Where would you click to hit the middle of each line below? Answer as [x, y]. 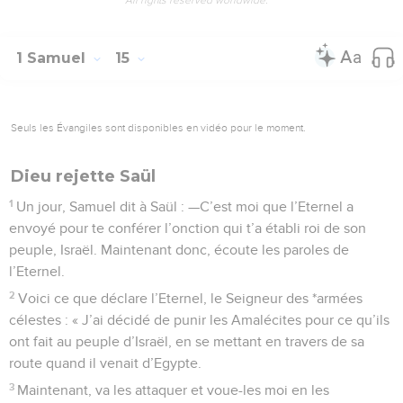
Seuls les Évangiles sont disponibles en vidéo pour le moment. [158, 127]
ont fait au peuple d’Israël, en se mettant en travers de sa [187, 341]
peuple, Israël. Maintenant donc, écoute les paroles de [179, 250]
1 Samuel [53, 58]
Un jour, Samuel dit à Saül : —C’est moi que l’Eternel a [185, 206]
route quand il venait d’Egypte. [105, 363]
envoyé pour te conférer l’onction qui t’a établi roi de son [188, 228]
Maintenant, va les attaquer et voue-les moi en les [174, 390]
